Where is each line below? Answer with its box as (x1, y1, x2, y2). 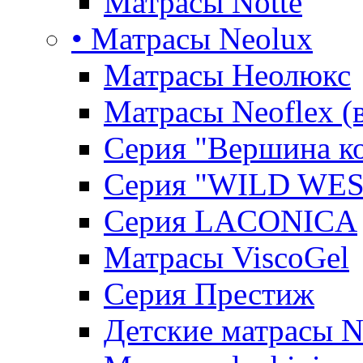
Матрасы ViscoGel (104, 240, 349, 275)
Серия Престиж (104, 276, 314, 311)
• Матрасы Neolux (71, 21, 313, 56)
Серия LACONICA (104, 203, 357, 238)
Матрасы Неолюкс (104, 58, 351, 92)
